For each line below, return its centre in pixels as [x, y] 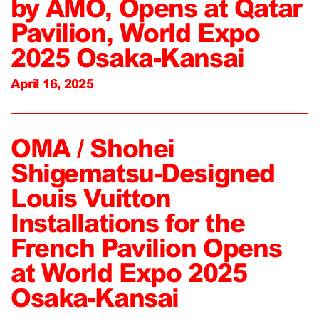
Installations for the [128, 223]
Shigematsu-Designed [143, 173]
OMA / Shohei [93, 148]
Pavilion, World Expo [135, 32]
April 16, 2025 [52, 84]
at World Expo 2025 [129, 273]
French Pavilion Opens [146, 248]
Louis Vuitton [91, 198]
